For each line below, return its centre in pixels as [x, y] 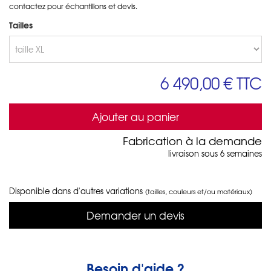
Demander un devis [135, 215]
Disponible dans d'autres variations [77, 191]
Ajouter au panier [135, 116]
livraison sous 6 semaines [215, 153]
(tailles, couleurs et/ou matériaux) [199, 191]
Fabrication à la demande [192, 140]
